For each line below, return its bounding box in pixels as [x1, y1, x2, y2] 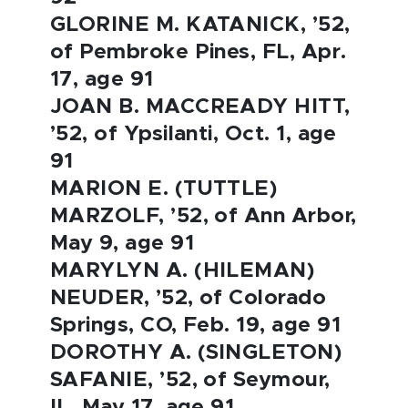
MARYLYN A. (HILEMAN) [50, 260, 315, 281]
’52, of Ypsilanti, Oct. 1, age [50, 124, 337, 145]
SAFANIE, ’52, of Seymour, [50, 370, 331, 391]
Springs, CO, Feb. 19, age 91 [50, 315, 341, 336]
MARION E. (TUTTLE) [50, 178, 278, 199]
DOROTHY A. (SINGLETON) [50, 342, 342, 363]
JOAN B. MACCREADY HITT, [50, 97, 351, 117]
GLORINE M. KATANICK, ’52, [50, 15, 351, 36]
